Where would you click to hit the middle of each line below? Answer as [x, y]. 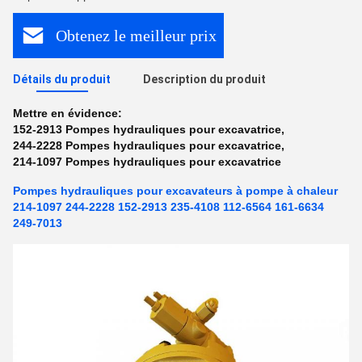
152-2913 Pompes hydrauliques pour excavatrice [147, 129]
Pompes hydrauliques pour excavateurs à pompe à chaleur [175, 191]
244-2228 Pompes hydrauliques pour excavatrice [147, 145]
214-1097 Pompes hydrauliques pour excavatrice [147, 162]
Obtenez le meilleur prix [136, 35]
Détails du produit [62, 79]
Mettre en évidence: [67, 113]
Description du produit [204, 79]
